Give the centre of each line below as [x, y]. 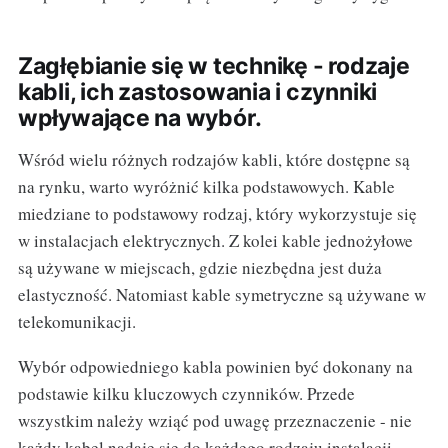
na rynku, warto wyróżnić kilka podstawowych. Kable [206, 187]
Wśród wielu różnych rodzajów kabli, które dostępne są [213, 160]
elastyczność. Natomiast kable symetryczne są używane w [221, 295]
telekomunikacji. [76, 322]
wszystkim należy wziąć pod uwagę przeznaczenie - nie [214, 421]
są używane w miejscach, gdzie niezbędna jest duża [199, 268]
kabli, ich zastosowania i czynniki [197, 92]
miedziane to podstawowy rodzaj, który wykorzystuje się [217, 214]
